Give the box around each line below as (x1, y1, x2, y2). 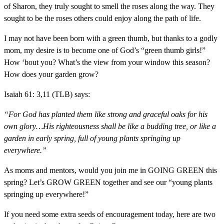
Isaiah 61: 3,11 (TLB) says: (4, 90, 90, 98)
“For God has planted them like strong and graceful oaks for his (4, 110, 207, 118)
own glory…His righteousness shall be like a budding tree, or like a (4, 122, 216, 130)
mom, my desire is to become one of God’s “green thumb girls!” (4, 46, 205, 54)
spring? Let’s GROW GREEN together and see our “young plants (4, 178, 212, 186)
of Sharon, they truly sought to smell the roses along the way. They (4, 2, 214, 10)
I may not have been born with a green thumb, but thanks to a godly (4, 34, 217, 42)
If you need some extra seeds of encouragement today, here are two (4, 210, 215, 218)
